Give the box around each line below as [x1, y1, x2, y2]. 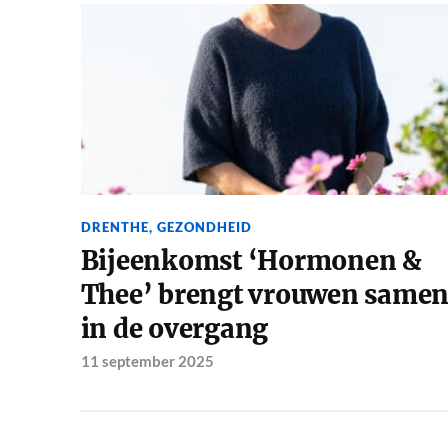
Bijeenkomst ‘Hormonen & [80, 245, 422, 278]
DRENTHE [80, 219, 149, 236]
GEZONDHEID [156, 219, 252, 236]
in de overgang [80, 313, 269, 346]
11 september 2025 [80, 352, 214, 371]
